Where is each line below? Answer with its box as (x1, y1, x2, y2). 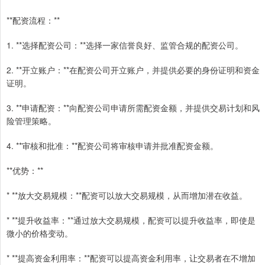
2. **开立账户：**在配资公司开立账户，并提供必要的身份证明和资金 (7, 64, 260, 76)
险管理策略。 (7, 115, 56, 127)
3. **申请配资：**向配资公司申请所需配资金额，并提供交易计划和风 (7, 102, 260, 114)
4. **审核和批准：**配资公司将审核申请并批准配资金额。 (7, 140, 218, 152)
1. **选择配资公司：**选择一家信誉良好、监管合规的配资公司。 (7, 39, 243, 51)
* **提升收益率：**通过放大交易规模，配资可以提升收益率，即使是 (7, 214, 256, 227)
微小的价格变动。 (7, 227, 73, 240)
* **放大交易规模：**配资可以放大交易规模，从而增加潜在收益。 (7, 189, 247, 202)
